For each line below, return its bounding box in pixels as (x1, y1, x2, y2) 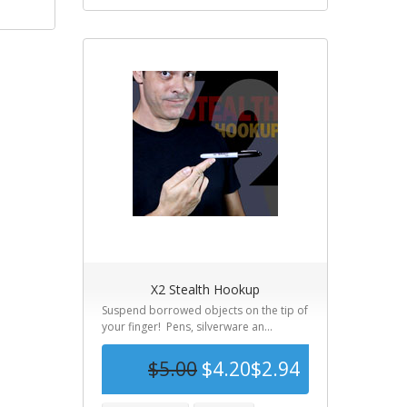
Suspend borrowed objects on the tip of (102, 303, 308, 318)
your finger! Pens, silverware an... (102, 319, 273, 334)
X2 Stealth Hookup (151, 281, 260, 298)
